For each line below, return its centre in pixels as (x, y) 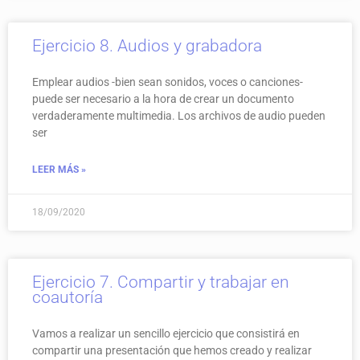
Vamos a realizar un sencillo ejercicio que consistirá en (166, 333)
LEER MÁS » (59, 169)
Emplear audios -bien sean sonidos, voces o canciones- (168, 82)
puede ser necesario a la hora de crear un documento (163, 98)
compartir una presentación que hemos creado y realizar (172, 350)
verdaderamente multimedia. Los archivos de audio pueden (179, 115)
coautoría (67, 297)
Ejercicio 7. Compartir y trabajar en (161, 282)
